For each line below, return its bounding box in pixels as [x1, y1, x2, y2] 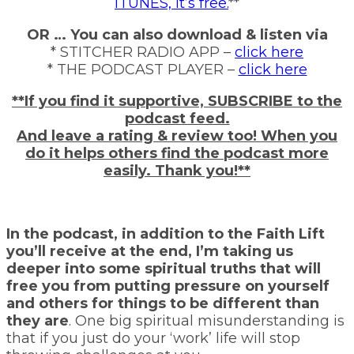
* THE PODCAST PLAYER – [47, 60, 239, 78]
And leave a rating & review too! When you [17, 126, 337, 145]
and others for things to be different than [6, 294, 319, 312]
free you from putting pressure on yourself [6, 277, 330, 295]
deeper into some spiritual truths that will [6, 259, 321, 277]
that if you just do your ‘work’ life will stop [6, 329, 300, 347]
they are [6, 311, 69, 330]
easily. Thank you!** [104, 161, 250, 179]
